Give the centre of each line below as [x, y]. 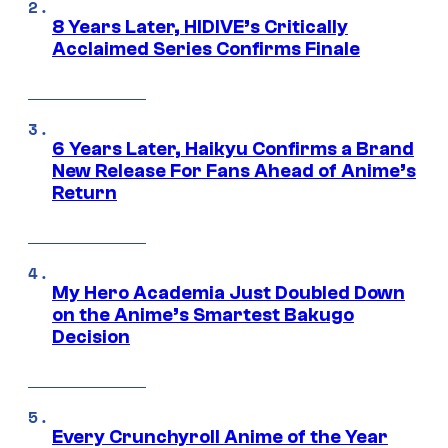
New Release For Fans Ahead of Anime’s [234, 171]
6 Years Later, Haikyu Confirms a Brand [233, 149]
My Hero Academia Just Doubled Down [228, 293]
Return [84, 193]
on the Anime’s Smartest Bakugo [203, 315]
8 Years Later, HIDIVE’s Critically [200, 27]
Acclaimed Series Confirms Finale [206, 49]
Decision [91, 337]
